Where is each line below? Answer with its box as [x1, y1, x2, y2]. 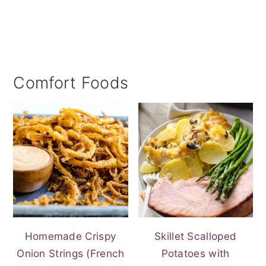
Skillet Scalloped [154, 230, 237, 243]
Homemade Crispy [24, 230, 117, 243]
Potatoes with [161, 247, 230, 260]
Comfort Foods [13, 73, 129, 93]
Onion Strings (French [17, 247, 125, 260]
